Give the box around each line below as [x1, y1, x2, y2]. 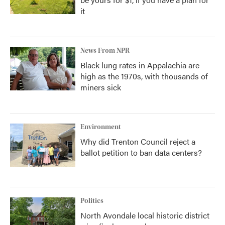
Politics [80, 197, 103, 205]
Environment [80, 123, 121, 132]
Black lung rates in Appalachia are [80, 59, 199, 71]
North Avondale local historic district [80, 209, 209, 221]
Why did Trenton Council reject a [80, 136, 195, 148]
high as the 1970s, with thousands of [80, 70, 208, 82]
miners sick [80, 81, 121, 93]
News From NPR [80, 47, 130, 55]
